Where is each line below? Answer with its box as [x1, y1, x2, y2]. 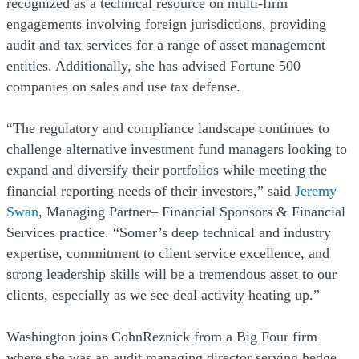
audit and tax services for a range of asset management [6, 36, 325, 53]
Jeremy [295, 182, 337, 199]
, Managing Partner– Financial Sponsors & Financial [38, 203, 345, 220]
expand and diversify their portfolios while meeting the [6, 161, 327, 178]
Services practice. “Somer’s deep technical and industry [6, 224, 331, 240]
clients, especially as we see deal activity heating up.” [6, 286, 320, 303]
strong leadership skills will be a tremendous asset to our [6, 265, 337, 282]
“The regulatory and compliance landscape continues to [6, 119, 329, 136]
